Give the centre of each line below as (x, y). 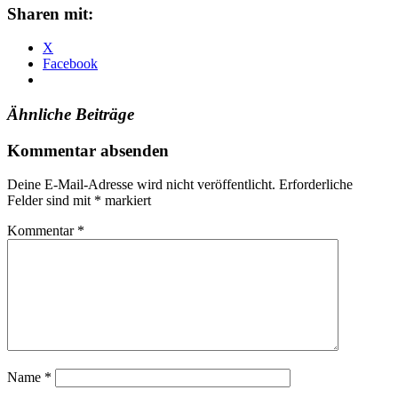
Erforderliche (316, 185)
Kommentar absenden (88, 150)
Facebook (70, 64)
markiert (126, 201)
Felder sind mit (51, 201)
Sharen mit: (50, 13)
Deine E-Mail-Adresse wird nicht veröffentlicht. (141, 185)
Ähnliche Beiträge (71, 114)
